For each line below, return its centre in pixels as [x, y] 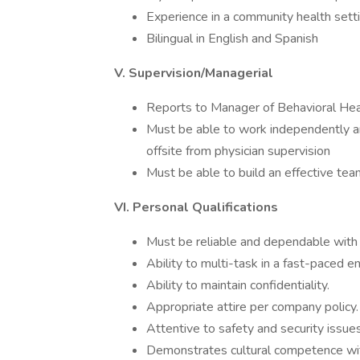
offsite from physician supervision [238, 151]
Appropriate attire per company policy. [252, 307]
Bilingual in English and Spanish [232, 39]
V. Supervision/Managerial [194, 73]
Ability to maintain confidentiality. [238, 285]
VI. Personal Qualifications [196, 207]
